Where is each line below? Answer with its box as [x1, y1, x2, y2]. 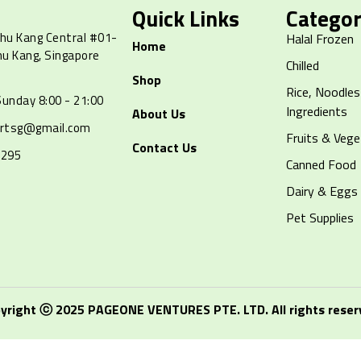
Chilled [286, 56, 320, 76]
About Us [132, 104, 186, 124]
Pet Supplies [286, 208, 355, 228]
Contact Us [132, 138, 197, 158]
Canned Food [286, 155, 357, 175]
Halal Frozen [286, 29, 355, 49]
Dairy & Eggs [286, 181, 359, 201]
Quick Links [132, 2, 240, 35]
